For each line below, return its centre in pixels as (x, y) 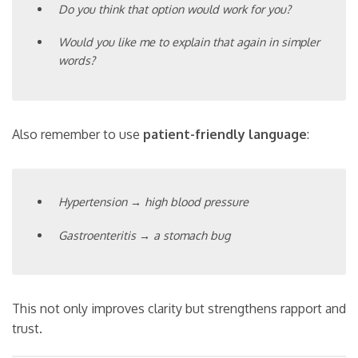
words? (77, 60)
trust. (27, 329)
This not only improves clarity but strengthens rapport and (179, 309)
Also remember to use (78, 134)
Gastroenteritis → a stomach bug (145, 235)
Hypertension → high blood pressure (154, 201)
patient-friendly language (225, 134)
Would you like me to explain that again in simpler (189, 42)
